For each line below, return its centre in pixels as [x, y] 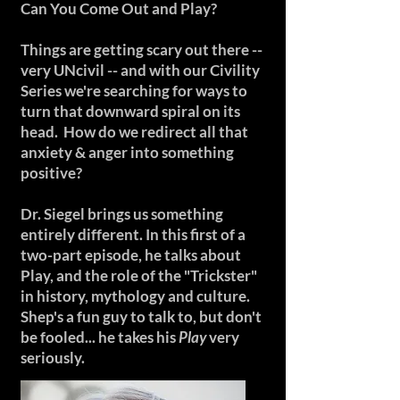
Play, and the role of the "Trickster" [139, 275]
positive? [51, 173]
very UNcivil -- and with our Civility [140, 70]
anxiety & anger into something [127, 152]
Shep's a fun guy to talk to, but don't [141, 317]
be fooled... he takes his [100, 337]
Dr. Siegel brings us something [122, 214]
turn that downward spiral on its [130, 111]
